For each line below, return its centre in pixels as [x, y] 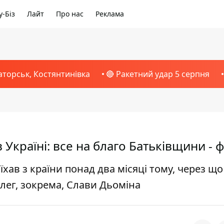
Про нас [70, 14]
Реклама [110, 14]
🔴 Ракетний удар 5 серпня [157, 74]
